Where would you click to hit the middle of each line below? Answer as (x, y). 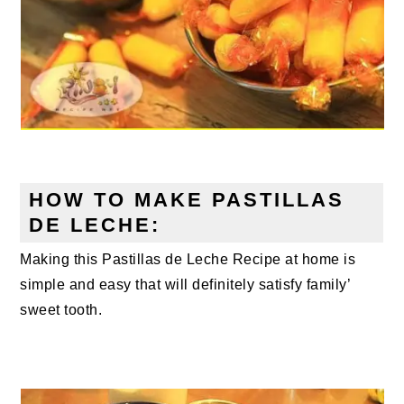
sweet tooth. (61, 310)
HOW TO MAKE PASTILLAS (187, 200)
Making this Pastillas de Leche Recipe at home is (188, 260)
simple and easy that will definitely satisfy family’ (185, 285)
